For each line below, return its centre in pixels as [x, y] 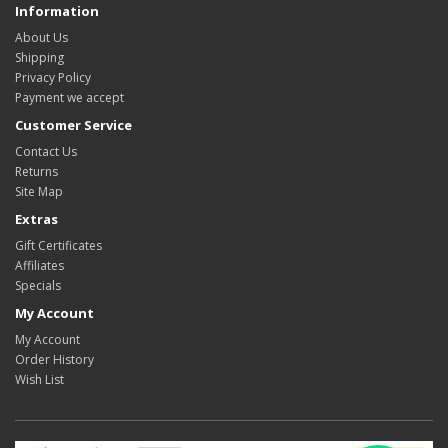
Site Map [39, 191]
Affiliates [39, 265]
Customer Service [73, 125]
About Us [41, 37]
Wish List [39, 379]
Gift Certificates [58, 245]
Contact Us [46, 151]
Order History [54, 359]
